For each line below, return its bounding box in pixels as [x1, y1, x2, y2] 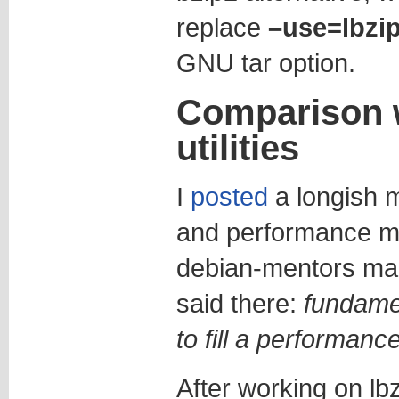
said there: [175, 289, 304, 318]
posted [190, 182, 268, 211]
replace [175, 12, 268, 42]
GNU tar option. [175, 48, 355, 77]
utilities [175, 128, 299, 167]
